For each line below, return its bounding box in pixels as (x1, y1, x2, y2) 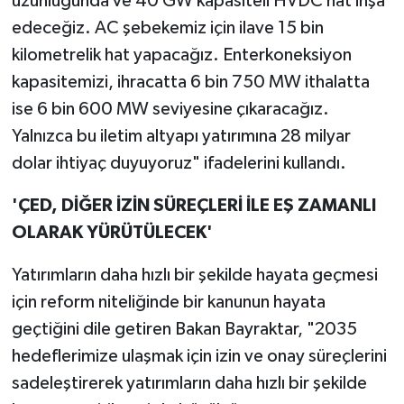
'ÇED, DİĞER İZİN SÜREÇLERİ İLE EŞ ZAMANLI (11, 196, 376, 215)
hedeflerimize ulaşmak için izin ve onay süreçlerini (11, 346, 387, 365)
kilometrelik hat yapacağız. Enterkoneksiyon (11, 45, 352, 64)
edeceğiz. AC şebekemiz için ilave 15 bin (11, 18, 324, 37)
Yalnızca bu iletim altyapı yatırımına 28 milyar (11, 126, 351, 145)
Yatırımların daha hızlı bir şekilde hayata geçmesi (11, 265, 378, 284)
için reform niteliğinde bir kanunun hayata (11, 292, 326, 311)
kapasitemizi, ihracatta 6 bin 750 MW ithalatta (11, 72, 370, 91)
